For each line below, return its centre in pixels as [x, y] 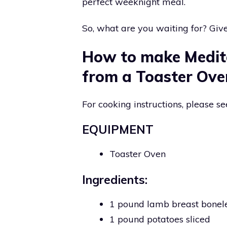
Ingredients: [115, 179]
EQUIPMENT [118, 130]
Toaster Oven [138, 154]
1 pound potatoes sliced [160, 219]
